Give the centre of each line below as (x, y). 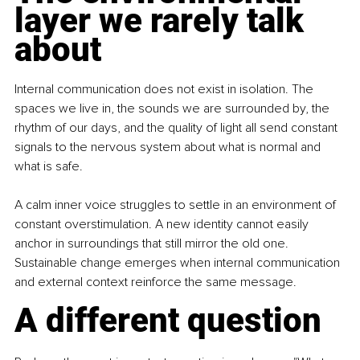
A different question (168, 320)
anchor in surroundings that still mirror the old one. (153, 243)
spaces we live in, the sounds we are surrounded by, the (174, 108)
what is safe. (49, 166)
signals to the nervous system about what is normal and (169, 147)
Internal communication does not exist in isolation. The (166, 89)
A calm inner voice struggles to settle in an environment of (177, 205)
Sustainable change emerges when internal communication (179, 262)
